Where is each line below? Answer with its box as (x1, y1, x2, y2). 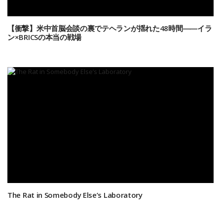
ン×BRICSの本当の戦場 (7, 32, 82, 42)
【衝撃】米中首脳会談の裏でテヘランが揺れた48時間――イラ (7, 23, 212, 33)
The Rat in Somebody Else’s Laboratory (7, 190, 143, 200)
